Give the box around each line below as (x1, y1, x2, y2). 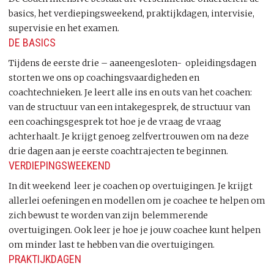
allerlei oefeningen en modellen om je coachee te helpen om (9, 195, 265, 206)
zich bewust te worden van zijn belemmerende (9, 210, 208, 221)
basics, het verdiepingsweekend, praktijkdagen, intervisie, (9, 8, 254, 19)
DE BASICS (9, 36, 56, 49)
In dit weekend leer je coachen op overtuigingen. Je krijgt (9, 180, 253, 191)
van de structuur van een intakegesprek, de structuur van (9, 102, 250, 113)
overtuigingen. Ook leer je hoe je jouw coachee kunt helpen (9, 224, 261, 235)
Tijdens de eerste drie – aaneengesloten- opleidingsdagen (9, 57, 256, 68)
